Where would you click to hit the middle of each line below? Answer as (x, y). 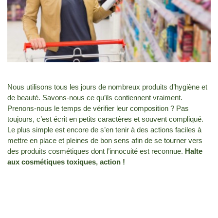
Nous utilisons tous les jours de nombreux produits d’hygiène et (107, 87)
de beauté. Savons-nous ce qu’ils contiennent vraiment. (95, 97)
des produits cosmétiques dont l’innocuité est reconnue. (96, 151)
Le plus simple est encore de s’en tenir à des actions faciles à (104, 129)
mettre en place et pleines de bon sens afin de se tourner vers (105, 140)
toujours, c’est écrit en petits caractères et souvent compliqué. (105, 119)
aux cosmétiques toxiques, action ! (66, 162)
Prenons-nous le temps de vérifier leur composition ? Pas (98, 108)
